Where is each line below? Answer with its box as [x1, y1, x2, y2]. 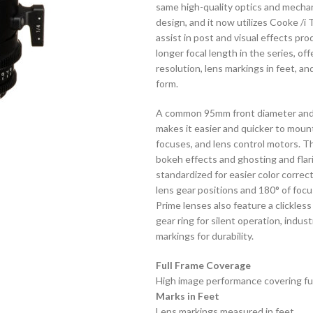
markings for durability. [155, 230, 254, 242]
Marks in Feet [155, 290, 219, 302]
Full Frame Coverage [155, 259, 251, 271]
